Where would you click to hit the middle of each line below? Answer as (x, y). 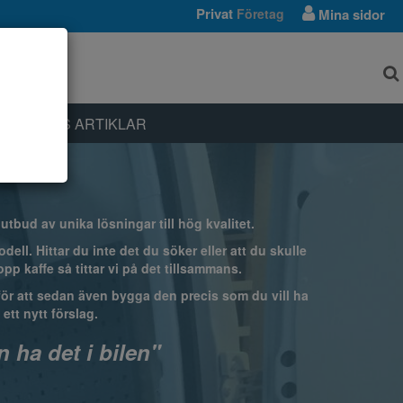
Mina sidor (350, 14)
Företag (260, 13)
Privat (215, 13)
